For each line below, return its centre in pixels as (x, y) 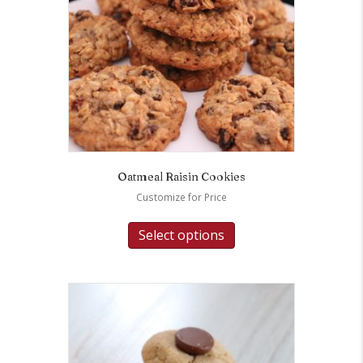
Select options (181, 235)
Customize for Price (181, 198)
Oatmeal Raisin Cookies (181, 177)
